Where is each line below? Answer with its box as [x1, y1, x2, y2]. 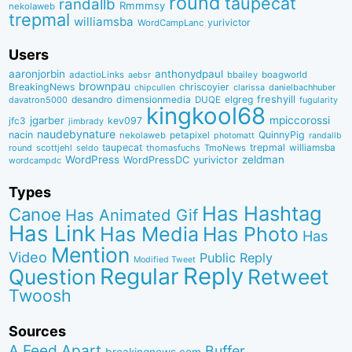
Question [9, 264, 97, 290]
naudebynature [37, 127, 116, 141]
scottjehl [36, 142, 73, 154]
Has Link [9, 220, 97, 247]
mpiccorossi [269, 114, 331, 127]
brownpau [79, 79, 131, 93]
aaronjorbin [9, 68, 66, 81]
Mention [51, 242, 130, 268]
